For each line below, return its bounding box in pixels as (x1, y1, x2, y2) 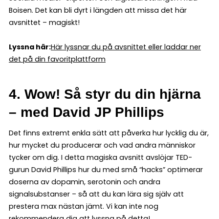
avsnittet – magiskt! (9, 17, 80, 27)
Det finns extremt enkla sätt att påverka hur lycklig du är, (9, 128, 209, 138)
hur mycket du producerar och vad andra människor (9, 140, 196, 150)
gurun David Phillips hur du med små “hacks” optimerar (9, 164, 203, 175)
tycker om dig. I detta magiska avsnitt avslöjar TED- (9, 152, 192, 162)
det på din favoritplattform (9, 54, 106, 64)
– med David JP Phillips (9, 104, 164, 120)
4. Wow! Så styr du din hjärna (9, 86, 201, 102)
